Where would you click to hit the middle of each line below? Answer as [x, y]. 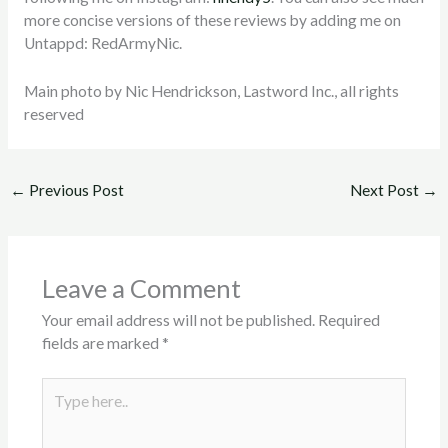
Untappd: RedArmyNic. [102, 42]
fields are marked [101, 342]
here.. [58, 410]
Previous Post [75, 190]
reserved [53, 113]
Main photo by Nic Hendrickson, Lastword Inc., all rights [211, 90]
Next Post [385, 190]
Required [348, 319]
